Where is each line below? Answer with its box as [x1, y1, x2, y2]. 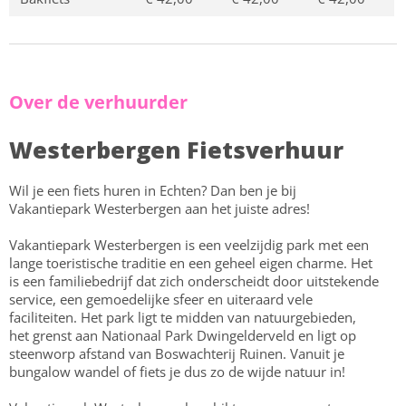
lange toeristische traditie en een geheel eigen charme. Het [9, 254, 372, 272]
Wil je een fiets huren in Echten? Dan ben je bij [9, 181, 296, 199]
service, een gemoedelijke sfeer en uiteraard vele [9, 290, 313, 308]
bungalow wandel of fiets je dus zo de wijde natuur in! [9, 362, 345, 381]
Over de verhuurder [9, 90, 188, 114]
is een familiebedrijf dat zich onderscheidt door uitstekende [9, 272, 379, 290]
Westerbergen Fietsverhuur [9, 134, 343, 165]
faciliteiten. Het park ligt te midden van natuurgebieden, [9, 308, 356, 326]
